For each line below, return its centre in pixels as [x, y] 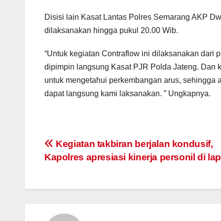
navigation [84, 167]
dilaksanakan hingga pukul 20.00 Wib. [111, 30]
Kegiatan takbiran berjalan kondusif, [133, 144]
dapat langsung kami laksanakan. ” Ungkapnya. [128, 93]
